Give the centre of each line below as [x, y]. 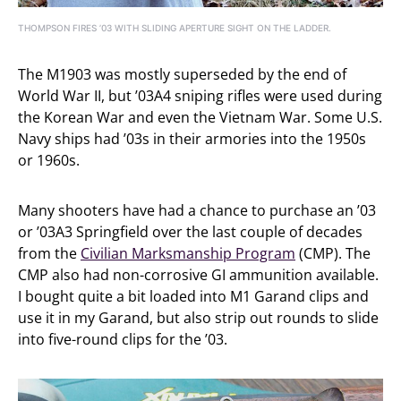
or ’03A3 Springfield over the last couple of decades [190, 232]
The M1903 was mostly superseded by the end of [182, 75]
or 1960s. [49, 161]
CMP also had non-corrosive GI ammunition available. [198, 275]
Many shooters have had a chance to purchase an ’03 [197, 211]
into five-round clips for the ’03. [123, 340]
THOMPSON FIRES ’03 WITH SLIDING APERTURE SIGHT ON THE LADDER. [175, 28]
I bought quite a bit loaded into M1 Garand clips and [193, 297]
